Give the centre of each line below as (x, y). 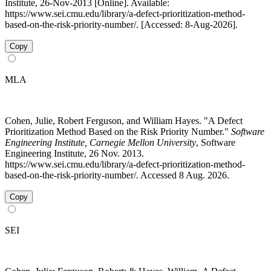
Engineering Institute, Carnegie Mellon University (100, 142)
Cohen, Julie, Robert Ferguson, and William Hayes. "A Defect (124, 120)
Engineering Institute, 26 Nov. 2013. (74, 153)
